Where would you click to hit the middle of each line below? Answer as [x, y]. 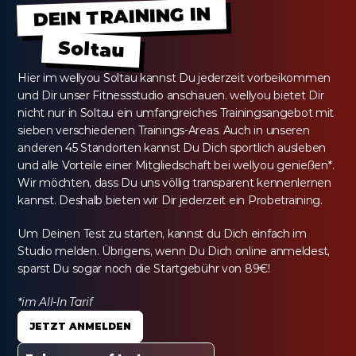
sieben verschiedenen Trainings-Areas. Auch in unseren [164, 130]
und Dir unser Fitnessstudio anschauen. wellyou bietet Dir [171, 95]
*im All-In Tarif [55, 302]
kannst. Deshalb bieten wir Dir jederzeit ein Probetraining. [170, 200]
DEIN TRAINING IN [121, 16]
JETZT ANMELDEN [81, 326]
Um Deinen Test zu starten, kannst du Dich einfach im [162, 234]
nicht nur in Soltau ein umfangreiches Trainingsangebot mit [176, 113]
